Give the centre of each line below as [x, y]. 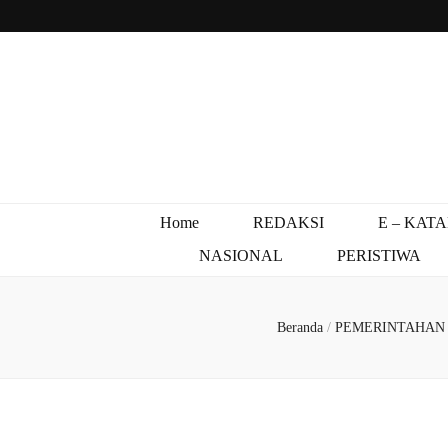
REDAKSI [288, 223]
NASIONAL [241, 256]
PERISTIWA [379, 256]
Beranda [299, 328]
